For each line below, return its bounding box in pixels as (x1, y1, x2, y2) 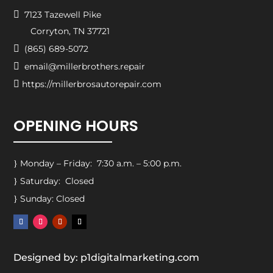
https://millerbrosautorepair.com (22, 78, 162, 90)
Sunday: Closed (18, 193, 85, 204)
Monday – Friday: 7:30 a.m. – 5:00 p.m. (18, 157, 182, 169)
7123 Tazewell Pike (19, 9, 102, 20)
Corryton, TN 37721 (13, 25, 110, 37)
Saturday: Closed (18, 175, 94, 186)
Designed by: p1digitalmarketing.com (13, 251, 200, 263)
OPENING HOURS (13, 115, 139, 136)
